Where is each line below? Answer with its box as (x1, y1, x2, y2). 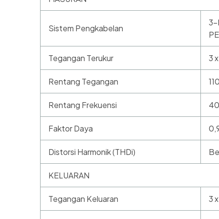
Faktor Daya (48, 123, 93, 134)
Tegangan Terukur (48, 53, 113, 64)
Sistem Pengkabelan (48, 23, 123, 34)
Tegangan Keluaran (48, 194, 118, 204)
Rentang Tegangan (48, 76, 118, 87)
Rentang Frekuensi (48, 100, 117, 110)
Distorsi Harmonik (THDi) (48, 147, 135, 157)
